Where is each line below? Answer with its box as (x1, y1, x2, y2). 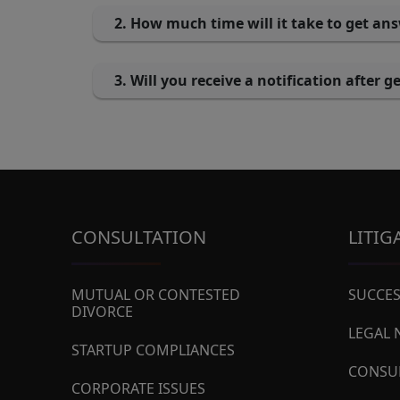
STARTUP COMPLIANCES (71, 340, 235, 360)
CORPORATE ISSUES (71, 379, 205, 398)
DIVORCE (71, 302, 133, 321)
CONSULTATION (71, 225, 206, 249)
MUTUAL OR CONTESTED (71, 285, 240, 304)
